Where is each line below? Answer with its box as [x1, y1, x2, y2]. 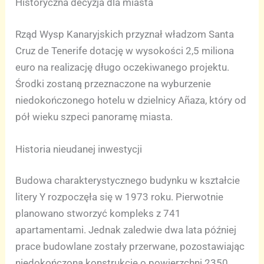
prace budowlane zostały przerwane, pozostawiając [15, 240, 245, 253]
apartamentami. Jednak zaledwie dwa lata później [15, 224, 237, 236]
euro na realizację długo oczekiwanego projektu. [15, 61, 230, 73]
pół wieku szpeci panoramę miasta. [15, 110, 173, 123]
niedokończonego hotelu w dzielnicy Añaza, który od [15, 94, 247, 106]
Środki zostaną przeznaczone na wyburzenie [15, 77, 212, 90]
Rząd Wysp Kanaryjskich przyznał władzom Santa [15, 28, 235, 40]
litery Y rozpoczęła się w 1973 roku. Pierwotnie [15, 191, 224, 203]
